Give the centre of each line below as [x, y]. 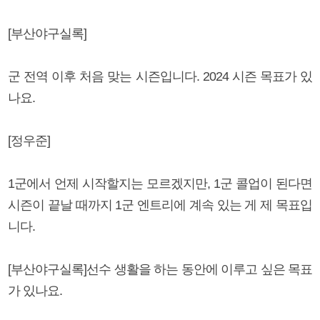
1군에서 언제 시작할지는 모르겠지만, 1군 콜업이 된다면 [160, 183]
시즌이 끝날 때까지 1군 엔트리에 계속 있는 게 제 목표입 [160, 205]
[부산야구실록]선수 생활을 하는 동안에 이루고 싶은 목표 [160, 269]
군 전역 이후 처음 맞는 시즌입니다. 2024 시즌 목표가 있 [160, 76]
